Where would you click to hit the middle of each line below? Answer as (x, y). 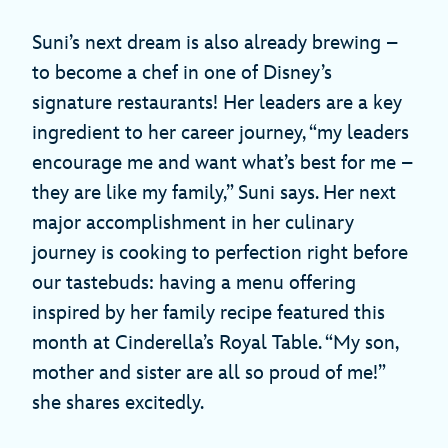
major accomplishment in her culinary (193, 222)
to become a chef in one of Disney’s (182, 72)
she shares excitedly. (118, 402)
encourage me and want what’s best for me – (222, 162)
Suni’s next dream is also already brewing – (215, 42)
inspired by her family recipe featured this (208, 312)
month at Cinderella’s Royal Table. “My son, (215, 342)
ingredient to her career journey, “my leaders (220, 132)
